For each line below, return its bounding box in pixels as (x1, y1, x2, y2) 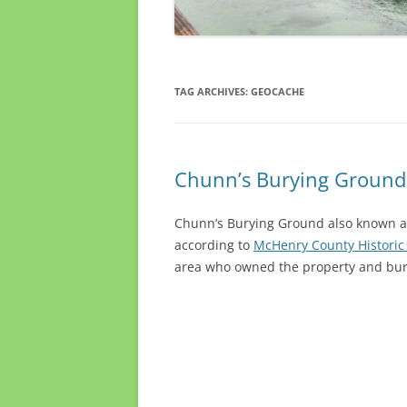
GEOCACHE (251, 84, 304, 99)
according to (174, 236, 253, 254)
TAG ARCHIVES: (174, 84, 251, 99)
